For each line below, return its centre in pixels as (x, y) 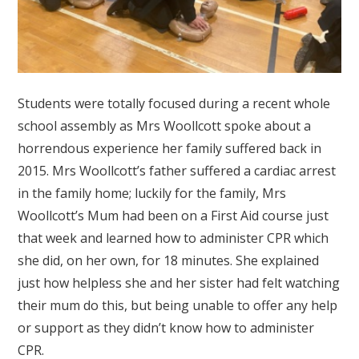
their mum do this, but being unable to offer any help (178, 306)
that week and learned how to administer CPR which (173, 238)
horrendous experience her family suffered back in (170, 149)
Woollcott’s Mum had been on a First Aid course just (173, 216)
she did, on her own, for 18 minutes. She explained (169, 261)
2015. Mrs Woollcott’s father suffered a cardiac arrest (177, 171)
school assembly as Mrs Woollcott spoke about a (165, 126)
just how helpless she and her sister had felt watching (179, 283)
